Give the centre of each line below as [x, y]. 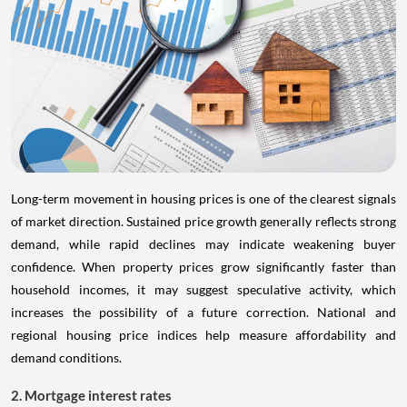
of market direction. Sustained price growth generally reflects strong [203, 222]
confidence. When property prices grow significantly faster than [203, 267]
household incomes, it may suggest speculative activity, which [203, 290]
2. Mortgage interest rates [91, 396]
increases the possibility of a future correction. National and [203, 313]
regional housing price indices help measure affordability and [203, 335]
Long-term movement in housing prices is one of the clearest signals [203, 199]
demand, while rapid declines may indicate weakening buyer [203, 244]
